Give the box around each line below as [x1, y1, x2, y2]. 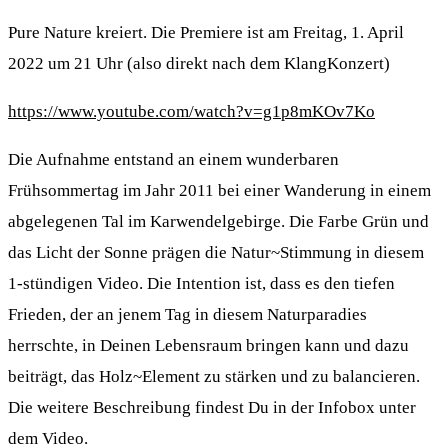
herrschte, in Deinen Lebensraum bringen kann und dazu [8, 336, 409, 356]
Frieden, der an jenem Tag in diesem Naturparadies [8, 305, 367, 325]
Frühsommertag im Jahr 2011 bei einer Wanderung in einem [8, 181, 431, 201]
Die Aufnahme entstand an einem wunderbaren [8, 150, 339, 170]
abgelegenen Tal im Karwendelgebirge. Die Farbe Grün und [8, 212, 429, 232]
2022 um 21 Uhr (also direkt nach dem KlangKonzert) [8, 53, 390, 73]
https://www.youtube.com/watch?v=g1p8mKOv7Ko [8, 102, 375, 122]
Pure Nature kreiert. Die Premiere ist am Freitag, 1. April [8, 22, 404, 42]
